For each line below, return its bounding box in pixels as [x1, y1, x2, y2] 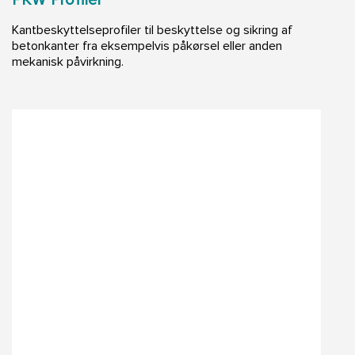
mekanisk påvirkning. [12, 53, 124, 70]
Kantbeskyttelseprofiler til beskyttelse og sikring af [12, 21, 292, 38]
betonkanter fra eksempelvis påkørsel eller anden [12, 37, 282, 54]
